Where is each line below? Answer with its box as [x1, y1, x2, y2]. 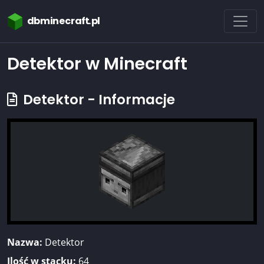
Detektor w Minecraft [7, 52, 187, 76]
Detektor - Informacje [20, 90, 175, 110]
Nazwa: [7, 236, 42, 249]
